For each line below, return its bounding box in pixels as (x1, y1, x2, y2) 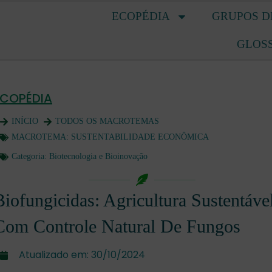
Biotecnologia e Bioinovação (49, 152, 148, 161)
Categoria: (12, 152, 49, 161)
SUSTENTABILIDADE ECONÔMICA (71, 132, 209, 141)
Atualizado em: (19, 248, 89, 262)
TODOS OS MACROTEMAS (55, 117, 159, 126)
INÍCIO (12, 117, 38, 126)
